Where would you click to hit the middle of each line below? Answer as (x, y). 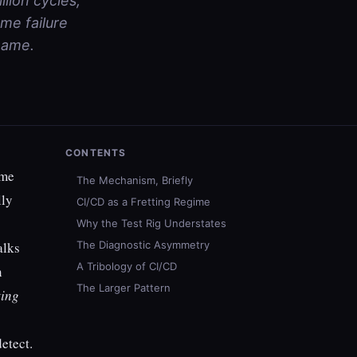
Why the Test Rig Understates (151, 223)
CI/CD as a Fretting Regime (143, 202)
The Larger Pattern (124, 288)
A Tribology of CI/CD (127, 266)
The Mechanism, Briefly (135, 180)
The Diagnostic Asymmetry (143, 245)
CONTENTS (96, 153)
